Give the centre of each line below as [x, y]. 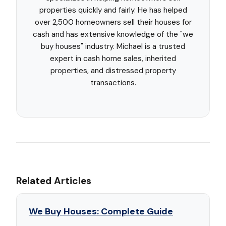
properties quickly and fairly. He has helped [113, 10]
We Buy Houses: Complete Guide [101, 212]
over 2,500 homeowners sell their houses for [113, 22]
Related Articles [54, 181]
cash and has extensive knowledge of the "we [113, 35]
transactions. [113, 83]
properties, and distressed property [113, 71]
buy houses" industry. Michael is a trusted [113, 47]
